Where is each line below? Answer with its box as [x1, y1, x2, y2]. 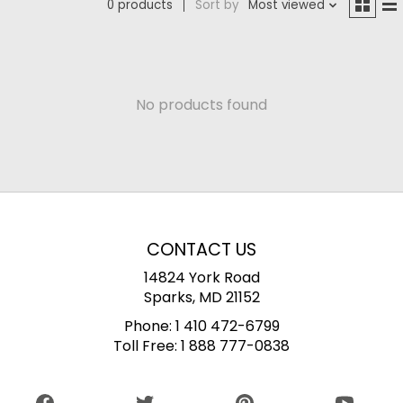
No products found [136, 94, 267, 115]
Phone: [123, 316, 175, 337]
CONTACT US [147, 237, 256, 262]
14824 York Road [143, 267, 260, 289]
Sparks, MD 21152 [143, 287, 260, 309]
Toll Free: [113, 336, 181, 357]
